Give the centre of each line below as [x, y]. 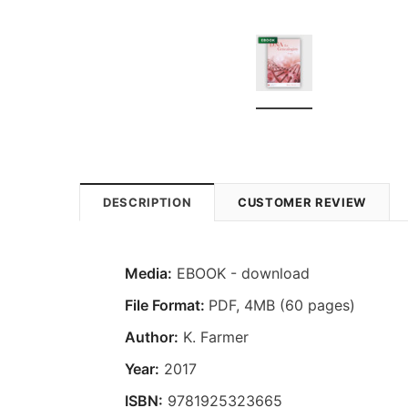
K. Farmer [214, 337]
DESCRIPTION [148, 202]
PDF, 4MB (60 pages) [282, 305]
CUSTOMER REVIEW [302, 202]
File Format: [167, 305]
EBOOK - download [241, 273]
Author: [152, 337]
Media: [148, 273]
